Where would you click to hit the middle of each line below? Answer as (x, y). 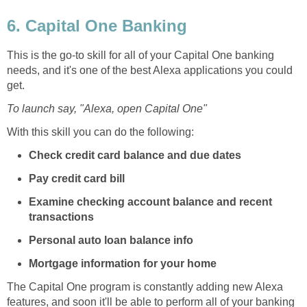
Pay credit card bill (77, 179)
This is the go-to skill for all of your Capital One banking (140, 56)
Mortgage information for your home (123, 264)
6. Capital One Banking (97, 26)
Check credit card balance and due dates (135, 156)
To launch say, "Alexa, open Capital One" (107, 109)
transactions (61, 217)
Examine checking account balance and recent (150, 202)
